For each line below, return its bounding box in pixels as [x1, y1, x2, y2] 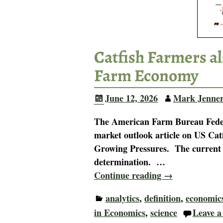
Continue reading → [94, 169, 173, 182]
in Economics [94, 206, 145, 220]
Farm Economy [94, 64, 199, 88]
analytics [105, 192, 139, 205]
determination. [94, 155, 156, 169]
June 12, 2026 [105, 91, 158, 105]
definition [144, 192, 181, 205]
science [150, 206, 177, 220]
